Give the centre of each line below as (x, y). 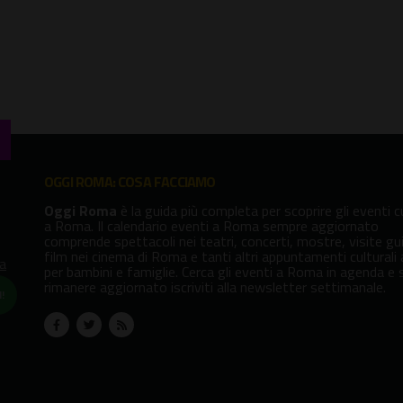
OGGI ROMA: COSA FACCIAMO (130, 181)
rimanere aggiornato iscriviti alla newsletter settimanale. (215, 287)
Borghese (241, 15)
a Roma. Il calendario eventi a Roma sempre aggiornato (211, 225)
